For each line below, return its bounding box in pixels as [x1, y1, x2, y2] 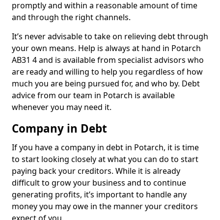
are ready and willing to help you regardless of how [12, 66, 203, 77]
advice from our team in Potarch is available [12, 90, 175, 101]
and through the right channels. [12, 12, 131, 23]
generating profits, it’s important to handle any [12, 189, 187, 200]
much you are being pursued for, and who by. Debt [12, 78, 200, 89]
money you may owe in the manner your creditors [12, 201, 198, 212]
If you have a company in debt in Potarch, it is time [12, 142, 199, 153]
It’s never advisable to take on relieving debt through [12, 31, 208, 42]
